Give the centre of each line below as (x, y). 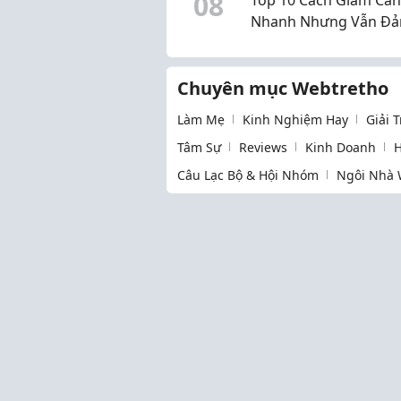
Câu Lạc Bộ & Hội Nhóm (248, 175)
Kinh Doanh (341, 147)
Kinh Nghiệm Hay (295, 119)
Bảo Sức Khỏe (297, 43)
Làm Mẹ (201, 119)
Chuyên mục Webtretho (283, 88)
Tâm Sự (199, 147)
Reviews (263, 147)
